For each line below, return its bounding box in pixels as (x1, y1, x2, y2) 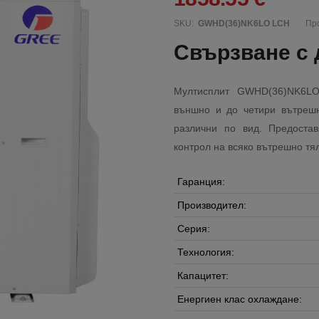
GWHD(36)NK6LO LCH (198, 19, 290, 28)
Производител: (177, 199, 246, 211)
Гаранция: (177, 176, 225, 187)
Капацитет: (177, 270, 229, 281)
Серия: (177, 223, 210, 234)
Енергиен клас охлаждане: (177, 293, 302, 305)
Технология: (177, 246, 234, 258)
